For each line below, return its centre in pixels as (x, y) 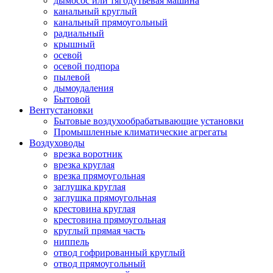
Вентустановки (61, 110)
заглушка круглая (90, 186)
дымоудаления (83, 88)
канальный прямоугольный (111, 22)
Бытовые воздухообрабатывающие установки (149, 121)
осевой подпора (87, 66)
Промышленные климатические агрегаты (140, 132)
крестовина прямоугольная (110, 219)
